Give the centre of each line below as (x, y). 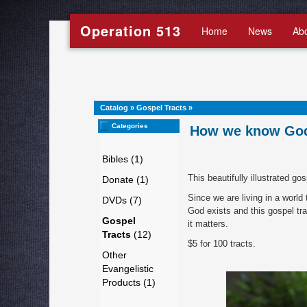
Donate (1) (125, 180)
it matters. (208, 224)
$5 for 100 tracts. (222, 244)
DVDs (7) (122, 200)
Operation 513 (131, 30)
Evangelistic (128, 269)
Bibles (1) (123, 159)
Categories (130, 126)
